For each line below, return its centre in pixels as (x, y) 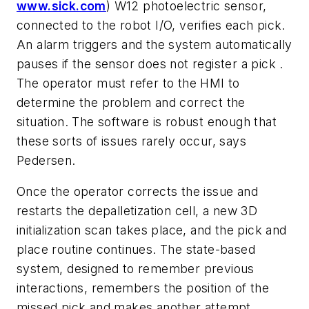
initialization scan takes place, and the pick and (152, 230)
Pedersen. (46, 160)
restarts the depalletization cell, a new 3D (137, 211)
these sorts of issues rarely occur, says (131, 141)
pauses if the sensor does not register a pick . (150, 63)
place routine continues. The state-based (136, 250)
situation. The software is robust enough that (147, 121)
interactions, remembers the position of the (143, 288)
